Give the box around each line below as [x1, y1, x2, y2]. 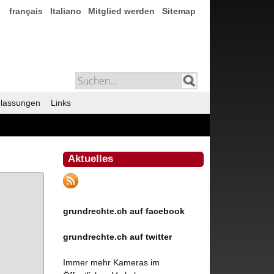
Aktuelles [68, 152, 114, 165]
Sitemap [162, 6, 196, 16]
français [9, 6, 43, 16]
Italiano [50, 6, 81, 16]
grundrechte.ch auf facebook [63, 206, 185, 216]
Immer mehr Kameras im [63, 257, 160, 267]
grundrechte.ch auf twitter [63, 231, 172, 242]
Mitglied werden [88, 6, 155, 16]
